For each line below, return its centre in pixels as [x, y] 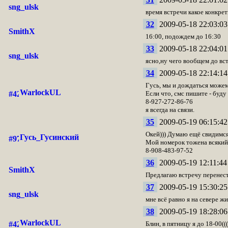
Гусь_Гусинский [49, 137]
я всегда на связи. [170, 110]
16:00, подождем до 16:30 [183, 36]
